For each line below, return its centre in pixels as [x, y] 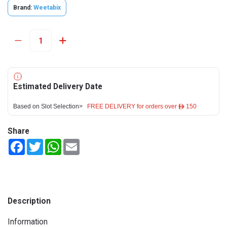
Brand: [23, 8]
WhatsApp [78, 143]
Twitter [55, 143]
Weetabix [47, 8]
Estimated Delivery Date [58, 86]
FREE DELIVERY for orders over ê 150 [142, 106]
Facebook [40, 143]
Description [29, 201]
